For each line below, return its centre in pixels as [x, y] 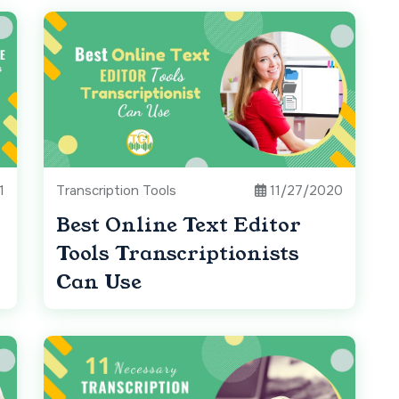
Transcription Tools [116, 191]
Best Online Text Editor [179, 225]
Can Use [99, 282]
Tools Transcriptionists [178, 254]
